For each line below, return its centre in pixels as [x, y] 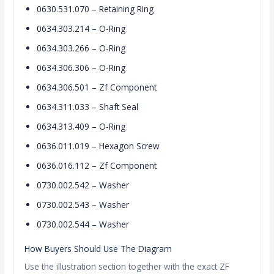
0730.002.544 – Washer [83, 224]
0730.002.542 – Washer [83, 185]
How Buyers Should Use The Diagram [98, 248]
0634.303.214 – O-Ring [81, 29]
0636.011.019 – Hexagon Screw [98, 146]
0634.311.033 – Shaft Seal [88, 107]
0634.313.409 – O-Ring [81, 127]
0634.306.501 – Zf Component [97, 87]
